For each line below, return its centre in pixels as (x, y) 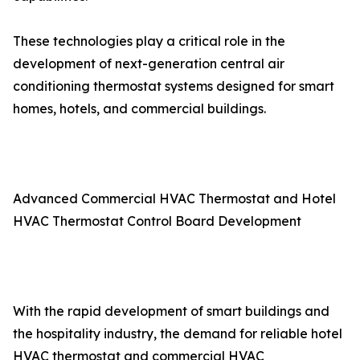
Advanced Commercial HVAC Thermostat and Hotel (174, 198)
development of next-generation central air (149, 63)
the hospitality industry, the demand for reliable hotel (178, 333)
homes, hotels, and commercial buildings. (139, 108)
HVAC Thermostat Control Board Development (168, 221)
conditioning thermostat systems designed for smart (174, 86)
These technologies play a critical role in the (149, 41)
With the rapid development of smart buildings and (171, 311)
